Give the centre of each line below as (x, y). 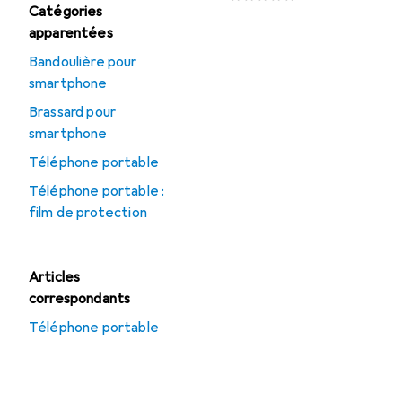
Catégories (66, 12)
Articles (55, 277)
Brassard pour (73, 112)
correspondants (80, 299)
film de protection (88, 213)
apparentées (71, 33)
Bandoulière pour (83, 62)
